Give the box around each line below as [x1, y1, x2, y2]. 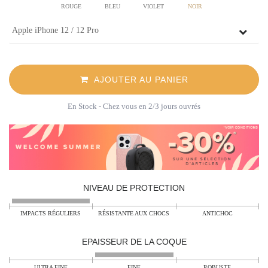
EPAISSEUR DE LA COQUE [81, 237, 187, 246]
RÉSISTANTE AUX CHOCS [98, 210, 170, 217]
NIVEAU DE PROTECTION [83, 183, 185, 193]
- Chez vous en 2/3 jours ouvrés [99, 102, 200, 111]
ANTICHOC [202, 210, 233, 217]
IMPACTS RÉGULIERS [20, 210, 81, 217]
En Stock [68, 102, 99, 111]
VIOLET [143, 3, 164, 10]
